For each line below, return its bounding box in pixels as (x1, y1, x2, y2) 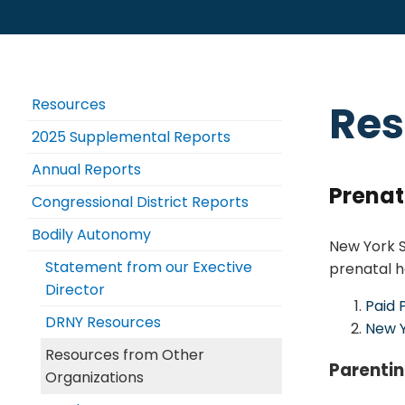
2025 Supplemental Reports (32, 127, 231, 147)
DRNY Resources (45, 312, 161, 333)
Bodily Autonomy (32, 224, 151, 245)
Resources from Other (45, 344, 204, 365)
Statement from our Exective (45, 257, 252, 278)
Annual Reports (32, 159, 141, 180)
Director (45, 279, 105, 300)
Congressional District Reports (32, 192, 249, 212)
